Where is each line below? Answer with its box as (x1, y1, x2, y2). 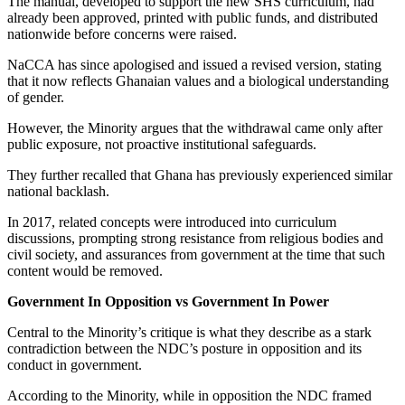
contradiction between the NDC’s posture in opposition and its (7, 340, 362, 356)
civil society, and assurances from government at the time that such (7, 246, 385, 262)
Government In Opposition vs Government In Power (7, 293, 329, 309)
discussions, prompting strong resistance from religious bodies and (7, 230, 383, 246)
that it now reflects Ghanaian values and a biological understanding (7, 72, 389, 89)
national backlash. (7, 183, 109, 199)
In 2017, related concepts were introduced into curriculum (7, 213, 336, 230)
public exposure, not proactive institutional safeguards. (7, 136, 316, 152)
